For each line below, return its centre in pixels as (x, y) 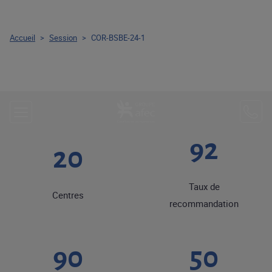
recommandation (204, 203)
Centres (68, 195)
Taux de (204, 186)
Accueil (22, 38)
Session (63, 38)
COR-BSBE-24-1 (118, 38)
